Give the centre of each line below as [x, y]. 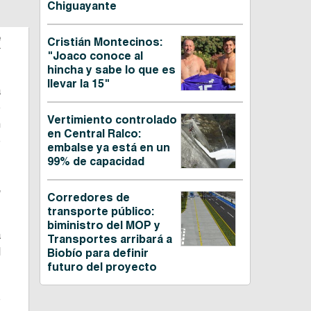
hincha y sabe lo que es [111, 70]
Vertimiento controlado [112, 120]
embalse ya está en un [108, 148]
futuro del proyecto [102, 267]
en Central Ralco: [94, 134]
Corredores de [88, 198]
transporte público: [100, 212]
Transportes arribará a [109, 239]
